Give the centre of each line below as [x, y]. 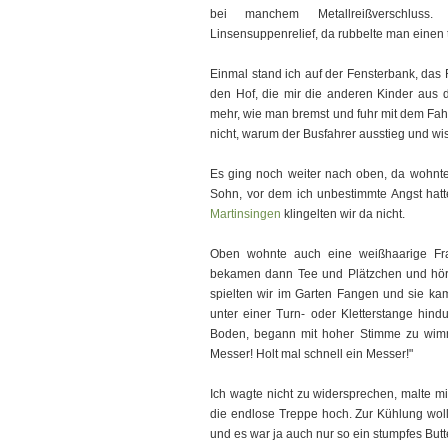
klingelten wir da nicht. [343, 214]
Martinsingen [245, 214]
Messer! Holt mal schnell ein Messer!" [311, 354]
